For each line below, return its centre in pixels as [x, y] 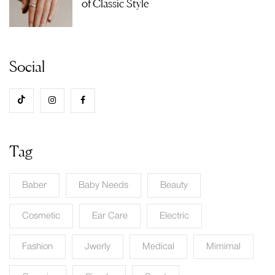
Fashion [37, 246]
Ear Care [110, 216]
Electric [174, 216]
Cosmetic [41, 216]
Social [27, 66]
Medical [158, 246]
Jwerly [98, 246]
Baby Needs [103, 185]
